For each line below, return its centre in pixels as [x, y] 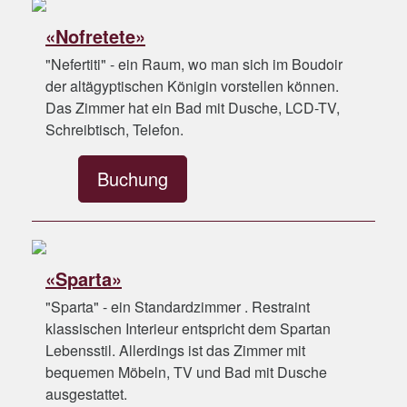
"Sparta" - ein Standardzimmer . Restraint [178, 307]
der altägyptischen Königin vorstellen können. [192, 86]
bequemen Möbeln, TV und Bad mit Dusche [186, 372]
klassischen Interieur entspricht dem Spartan [188, 328]
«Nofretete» [95, 36]
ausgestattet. [86, 394]
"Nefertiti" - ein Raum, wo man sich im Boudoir [194, 64]
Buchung [133, 179]
